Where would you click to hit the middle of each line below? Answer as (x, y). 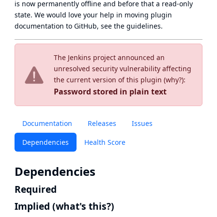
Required (36, 189)
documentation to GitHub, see (64, 26)
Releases (102, 123)
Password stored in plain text (110, 92)
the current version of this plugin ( (110, 80)
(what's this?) (83, 206)
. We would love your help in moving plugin (101, 15)
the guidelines (137, 26)
